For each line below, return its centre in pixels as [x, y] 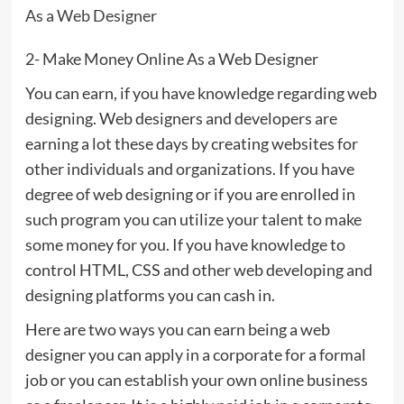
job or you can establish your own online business [196, 379]
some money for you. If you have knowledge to [185, 244]
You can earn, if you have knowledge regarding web [201, 92]
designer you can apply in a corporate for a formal [195, 354]
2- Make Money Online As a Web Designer [171, 58]
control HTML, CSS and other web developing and [198, 269]
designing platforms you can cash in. [150, 294]
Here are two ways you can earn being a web [177, 329]
